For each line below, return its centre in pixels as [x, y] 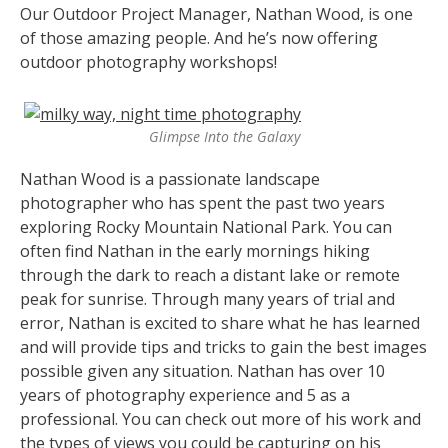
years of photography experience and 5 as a [185, 394]
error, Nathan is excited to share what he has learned [220, 322]
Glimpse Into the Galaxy [224, 136]
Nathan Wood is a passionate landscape [170, 178]
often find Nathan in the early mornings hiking [195, 250]
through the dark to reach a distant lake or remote [210, 274]
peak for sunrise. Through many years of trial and [207, 298]
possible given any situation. [128, 370]
